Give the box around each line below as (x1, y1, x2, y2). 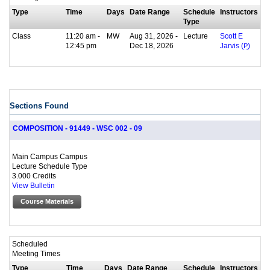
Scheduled (12, 239, 48, 248)
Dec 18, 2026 (130, 42, 174, 50)
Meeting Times (12, 249, 60, 257)
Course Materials (20, 198, 74, 206)
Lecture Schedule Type (12, 162, 87, 171)
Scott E (220, 33, 243, 40)
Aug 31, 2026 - (130, 32, 178, 40)
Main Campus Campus (12, 152, 87, 161)
